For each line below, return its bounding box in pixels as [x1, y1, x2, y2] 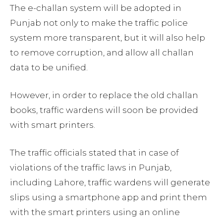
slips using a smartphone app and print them [10, 192, 207, 203]
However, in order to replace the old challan [10, 90, 198, 101]
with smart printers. [10, 120, 95, 130]
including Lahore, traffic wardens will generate [10, 177, 210, 188]
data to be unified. [10, 62, 88, 73]
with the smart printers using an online [10, 207, 180, 218]
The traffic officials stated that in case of [10, 148, 179, 158]
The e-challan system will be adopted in [10, 3, 181, 13]
